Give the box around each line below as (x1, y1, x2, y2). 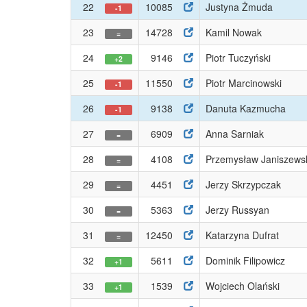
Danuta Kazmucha (206, 101, 286, 115)
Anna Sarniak (206, 127, 264, 140)
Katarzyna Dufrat (206, 228, 279, 242)
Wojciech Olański (206, 279, 280, 293)
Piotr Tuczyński (206, 51, 271, 64)
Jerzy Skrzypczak (206, 177, 281, 191)
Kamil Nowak (206, 25, 262, 39)
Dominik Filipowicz (206, 254, 285, 267)
